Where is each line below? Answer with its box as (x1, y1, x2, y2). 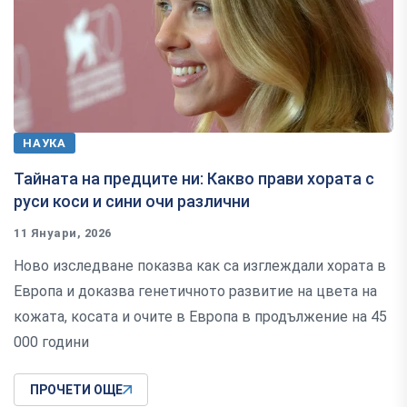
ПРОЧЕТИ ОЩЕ (30, 382, 123, 398)
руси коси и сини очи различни (14, 192, 250, 212)
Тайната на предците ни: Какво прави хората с (14, 169, 374, 189)
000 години (14, 333, 89, 352)
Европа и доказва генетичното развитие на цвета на (14, 283, 377, 301)
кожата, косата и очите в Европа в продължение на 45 (14, 308, 387, 326)
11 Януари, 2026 (14, 226, 112, 241)
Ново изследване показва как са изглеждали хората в (14, 257, 386, 275)
